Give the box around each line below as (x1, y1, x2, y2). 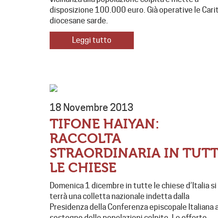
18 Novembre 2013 (50, 102, 133, 114)
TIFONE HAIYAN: (50, 116, 160, 132)
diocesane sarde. (50, 16, 112, 26)
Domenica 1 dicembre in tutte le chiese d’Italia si (50, 181, 217, 191)
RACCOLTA (50, 131, 121, 147)
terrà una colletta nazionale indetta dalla (50, 192, 189, 201)
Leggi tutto (72, 36, 111, 45)
